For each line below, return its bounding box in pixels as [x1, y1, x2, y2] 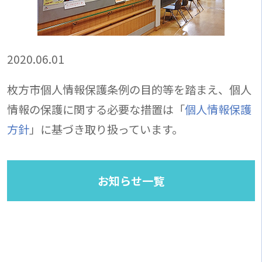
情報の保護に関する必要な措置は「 [6, 101, 185, 118]
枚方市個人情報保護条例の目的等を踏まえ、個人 [6, 81, 251, 98]
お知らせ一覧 [98, 173, 164, 189]
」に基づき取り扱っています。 [29, 121, 183, 138]
